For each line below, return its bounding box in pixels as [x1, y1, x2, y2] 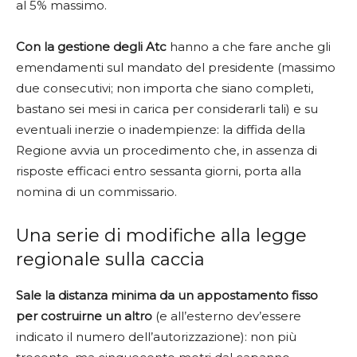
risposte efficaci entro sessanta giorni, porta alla [16, 163, 301, 178]
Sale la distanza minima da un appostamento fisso [16, 287, 318, 303]
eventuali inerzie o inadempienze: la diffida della [16, 121, 305, 137]
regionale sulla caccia [16, 248, 205, 270]
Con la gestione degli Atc [16, 38, 167, 54]
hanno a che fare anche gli [167, 38, 331, 54]
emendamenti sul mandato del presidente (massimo [16, 59, 335, 75]
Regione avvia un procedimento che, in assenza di [16, 142, 317, 158]
